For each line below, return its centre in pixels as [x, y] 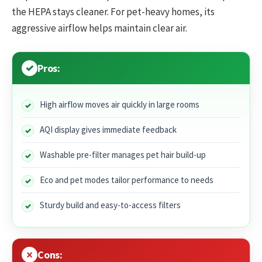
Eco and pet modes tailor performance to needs [127, 180]
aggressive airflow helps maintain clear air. [99, 28]
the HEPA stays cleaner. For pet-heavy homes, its [113, 11]
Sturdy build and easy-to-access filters [110, 205]
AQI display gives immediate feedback [108, 129]
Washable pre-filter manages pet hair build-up [123, 154]
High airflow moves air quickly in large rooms [120, 104]
